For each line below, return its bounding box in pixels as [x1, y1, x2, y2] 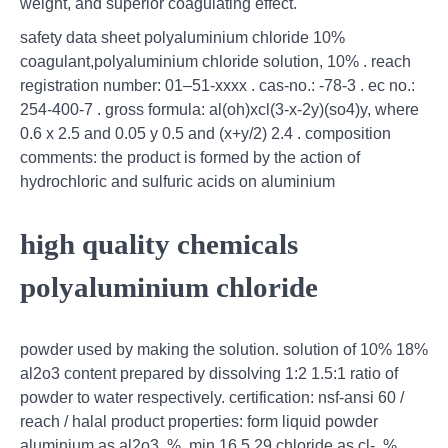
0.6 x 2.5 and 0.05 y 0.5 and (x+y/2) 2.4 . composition [20, 125, 391, 143]
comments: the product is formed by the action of [20, 149, 360, 167]
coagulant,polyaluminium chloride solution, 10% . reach [20, 53, 411, 71]
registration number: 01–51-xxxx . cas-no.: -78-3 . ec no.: [20, 77, 415, 95]
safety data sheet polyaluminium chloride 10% [20, 29, 345, 47]
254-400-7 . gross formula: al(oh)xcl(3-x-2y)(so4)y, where [20, 101, 419, 119]
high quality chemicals [20, 228, 298, 261]
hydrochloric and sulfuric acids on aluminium [20, 173, 335, 191]
